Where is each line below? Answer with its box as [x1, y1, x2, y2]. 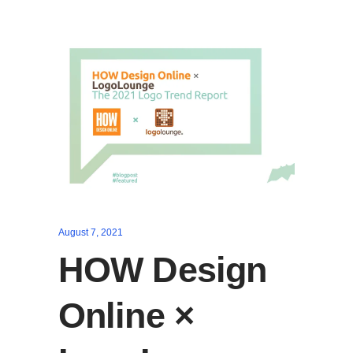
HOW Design [58, 250, 267, 290]
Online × [58, 295, 194, 336]
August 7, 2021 [58, 227, 123, 238]
